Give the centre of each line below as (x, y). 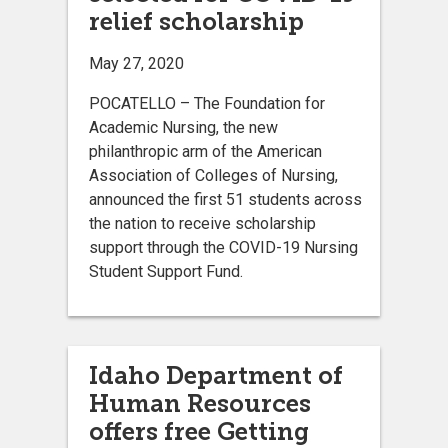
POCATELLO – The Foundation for (207, 103)
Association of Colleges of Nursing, (213, 175)
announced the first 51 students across (225, 199)
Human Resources (200, 403)
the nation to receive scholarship (202, 223)
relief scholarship (196, 21)
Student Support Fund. (168, 271)
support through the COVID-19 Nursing (223, 247)
